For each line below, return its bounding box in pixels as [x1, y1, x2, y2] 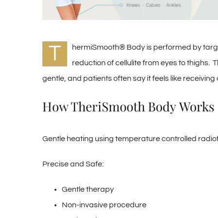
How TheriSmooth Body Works [42, 98, 215, 115]
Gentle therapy [62, 185, 114, 193]
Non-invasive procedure [62, 200, 146, 209]
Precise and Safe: [42, 160, 104, 168]
